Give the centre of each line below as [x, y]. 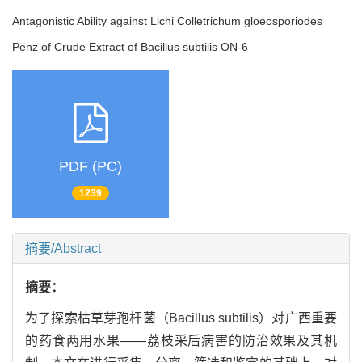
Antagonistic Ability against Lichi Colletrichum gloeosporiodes [167, 21]
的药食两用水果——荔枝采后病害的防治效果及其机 [181, 341]
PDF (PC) [90, 166]
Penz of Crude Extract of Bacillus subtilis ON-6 [130, 47]
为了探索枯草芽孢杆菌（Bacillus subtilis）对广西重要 [181, 318]
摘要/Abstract [63, 249]
